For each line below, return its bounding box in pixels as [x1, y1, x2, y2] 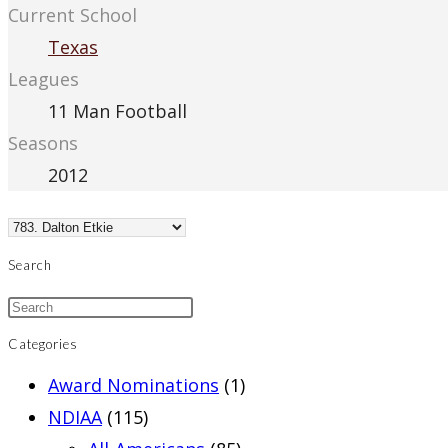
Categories [8, 336, 78, 353]
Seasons [8, 131, 78, 156]
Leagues [8, 67, 79, 92]
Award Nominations [48, 373, 219, 398]
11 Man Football [48, 99, 187, 124]
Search [8, 256, 52, 273]
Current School [8, 3, 137, 28]
